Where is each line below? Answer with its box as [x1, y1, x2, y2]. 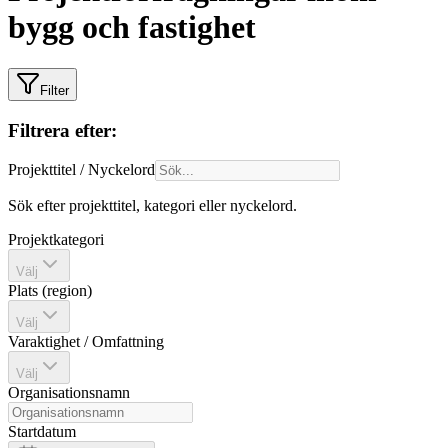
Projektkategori [8, 231, 104, 249]
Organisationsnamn [8, 384, 130, 402]
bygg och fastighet [8, 9, 256, 46]
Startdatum [8, 423, 76, 441]
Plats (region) [8, 282, 92, 300]
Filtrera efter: [8, 119, 117, 141]
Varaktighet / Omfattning [8, 333, 164, 351]
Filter [40, 82, 69, 98]
